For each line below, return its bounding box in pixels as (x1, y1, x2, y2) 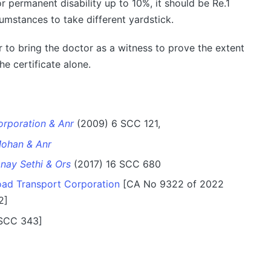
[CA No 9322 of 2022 (119, 178, 224, 191)
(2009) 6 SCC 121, (73, 117, 160, 130)
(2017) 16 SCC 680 (70, 158, 161, 171)
